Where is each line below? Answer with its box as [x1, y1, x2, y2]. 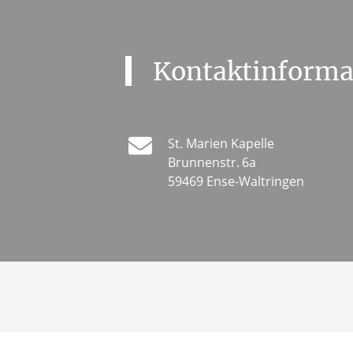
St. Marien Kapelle [168, 135, 274, 153]
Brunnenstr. [168, 154, 240, 172]
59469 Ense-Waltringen [168, 173, 304, 191]
